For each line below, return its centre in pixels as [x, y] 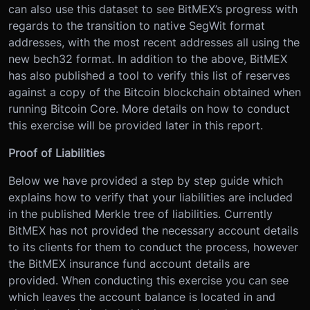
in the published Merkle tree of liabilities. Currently [140, 213]
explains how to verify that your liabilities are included [151, 197]
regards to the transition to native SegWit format [137, 25]
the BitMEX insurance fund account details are [129, 263]
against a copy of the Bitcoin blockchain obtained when [155, 92]
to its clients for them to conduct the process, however [153, 247]
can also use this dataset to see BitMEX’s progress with [153, 9]
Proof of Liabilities [56, 153]
